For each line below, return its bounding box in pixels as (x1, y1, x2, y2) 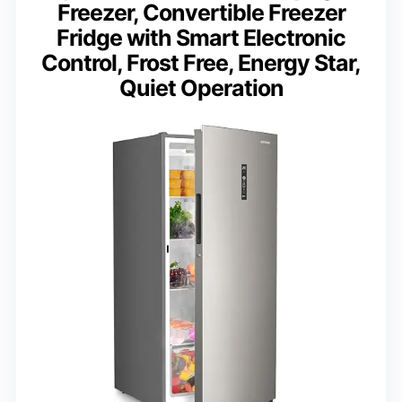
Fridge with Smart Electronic (57, 23, 345, 51)
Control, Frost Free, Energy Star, (41, 48, 361, 76)
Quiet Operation (118, 74, 284, 101)
